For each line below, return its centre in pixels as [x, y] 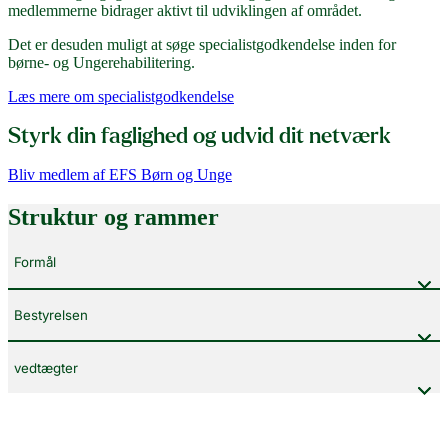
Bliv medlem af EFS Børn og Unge [120, 174]
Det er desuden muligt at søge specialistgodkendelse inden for [202, 44]
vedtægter [46, 367]
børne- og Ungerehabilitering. [101, 62]
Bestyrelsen [51, 314]
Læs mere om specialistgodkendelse [121, 96]
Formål [35, 262]
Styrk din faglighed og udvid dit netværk [199, 135]
